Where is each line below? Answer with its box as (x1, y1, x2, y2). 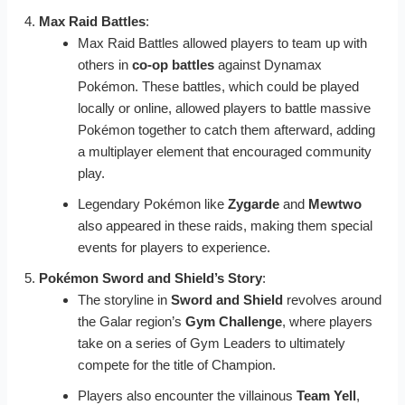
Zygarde (227, 195, 279, 212)
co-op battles (131, 56, 214, 72)
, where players (281, 313, 372, 329)
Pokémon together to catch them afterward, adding (77, 121, 375, 137)
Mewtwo (307, 195, 362, 212)
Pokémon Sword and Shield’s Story (39, 269, 263, 286)
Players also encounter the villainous (77, 387, 297, 403)
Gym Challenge (184, 313, 282, 329)
